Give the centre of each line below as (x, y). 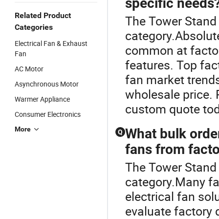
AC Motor (29, 69)
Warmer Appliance (42, 99)
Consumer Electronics (48, 114)
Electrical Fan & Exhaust (51, 43)
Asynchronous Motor (47, 84)
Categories (34, 27)
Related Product (43, 15)
